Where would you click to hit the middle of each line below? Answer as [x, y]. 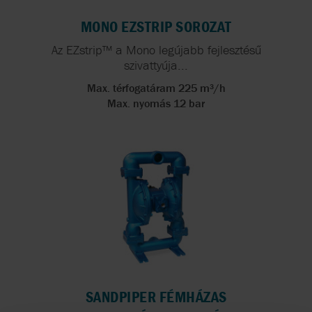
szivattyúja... [156, 65]
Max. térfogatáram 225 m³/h [156, 87]
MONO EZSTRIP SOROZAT [156, 26]
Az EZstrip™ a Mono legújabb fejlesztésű [156, 49]
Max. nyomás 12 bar [156, 103]
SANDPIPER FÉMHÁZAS [156, 297]
